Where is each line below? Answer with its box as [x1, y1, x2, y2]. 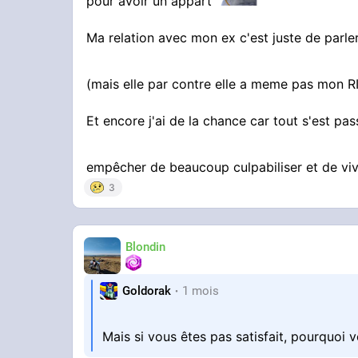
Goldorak [122, 283, 172, 298]
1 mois [182, 283, 220, 298]
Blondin [125, 239, 166, 254]
